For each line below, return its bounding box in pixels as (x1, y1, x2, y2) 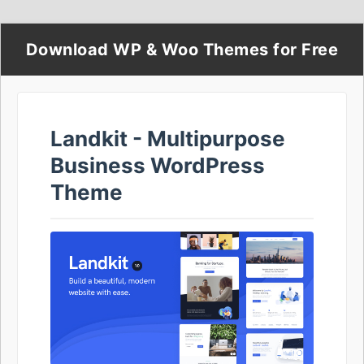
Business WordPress (50, 153, 265, 178)
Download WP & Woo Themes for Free (25, 40, 339, 59)
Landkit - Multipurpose (50, 126, 285, 151)
